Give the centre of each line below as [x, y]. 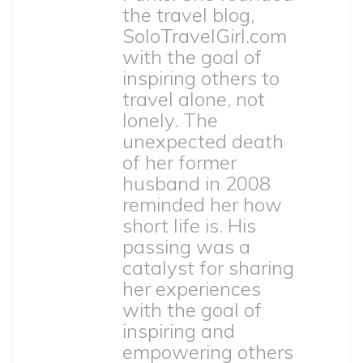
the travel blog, [188, 15]
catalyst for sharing [208, 268]
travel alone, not [194, 99]
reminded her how [202, 205]
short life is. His [189, 226]
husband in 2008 [196, 184]
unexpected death [203, 141]
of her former [179, 162]
